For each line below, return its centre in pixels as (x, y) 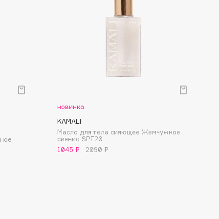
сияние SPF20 (80, 139)
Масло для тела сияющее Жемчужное (119, 132)
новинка (71, 107)
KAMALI (69, 121)
